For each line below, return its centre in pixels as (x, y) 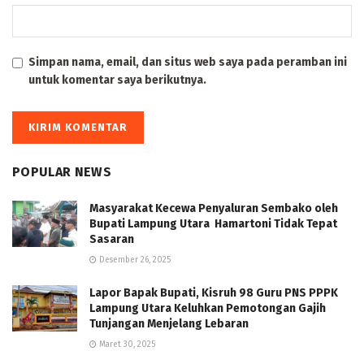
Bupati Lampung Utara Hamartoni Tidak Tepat (213, 224)
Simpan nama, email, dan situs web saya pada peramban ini (188, 63)
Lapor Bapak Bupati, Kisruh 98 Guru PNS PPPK (214, 293)
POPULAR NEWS (62, 172)
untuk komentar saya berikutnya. (117, 80)
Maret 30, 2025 (126, 345)
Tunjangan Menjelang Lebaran (169, 324)
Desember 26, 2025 (134, 260)
